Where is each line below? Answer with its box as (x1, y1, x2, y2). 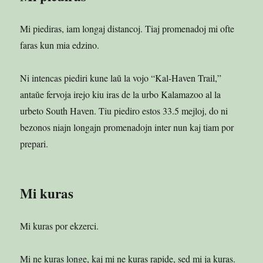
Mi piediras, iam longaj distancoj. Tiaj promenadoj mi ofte (20, 22, 235, 35)
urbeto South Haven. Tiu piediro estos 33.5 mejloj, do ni (20, 104, 228, 117)
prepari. (20, 137, 49, 150)
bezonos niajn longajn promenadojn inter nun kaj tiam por (20, 120, 234, 133)
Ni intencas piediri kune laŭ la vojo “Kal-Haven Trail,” (20, 71, 222, 84)
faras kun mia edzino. (20, 38, 100, 51)
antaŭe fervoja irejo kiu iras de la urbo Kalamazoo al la (20, 87, 221, 100)
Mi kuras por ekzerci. (20, 219, 99, 232)
